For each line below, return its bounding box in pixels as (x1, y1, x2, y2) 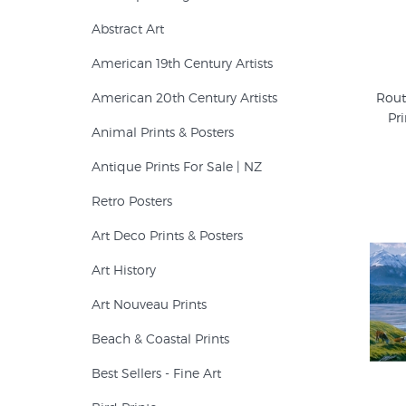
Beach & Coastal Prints (92, 331, 229, 346)
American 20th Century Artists (92, 90, 277, 105)
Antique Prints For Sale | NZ (92, 159, 262, 174)
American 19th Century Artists (92, 55, 273, 71)
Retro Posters (92, 193, 172, 208)
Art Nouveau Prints (92, 296, 207, 312)
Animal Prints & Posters (92, 124, 234, 140)
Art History (92, 262, 156, 277)
